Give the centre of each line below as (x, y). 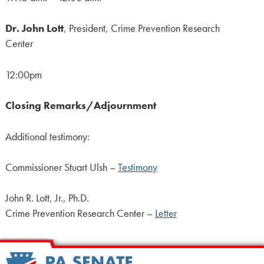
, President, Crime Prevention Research (141, 29)
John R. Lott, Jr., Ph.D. (47, 198)
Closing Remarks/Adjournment (80, 106)
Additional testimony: (47, 136)
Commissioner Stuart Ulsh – (61, 168)
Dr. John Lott (34, 29)
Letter (166, 214)
